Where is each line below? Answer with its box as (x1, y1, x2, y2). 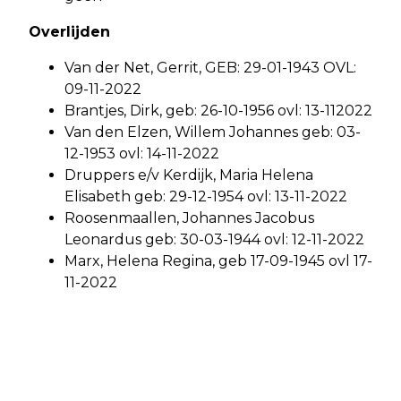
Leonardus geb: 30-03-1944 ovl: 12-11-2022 (64, 231, 364, 249)
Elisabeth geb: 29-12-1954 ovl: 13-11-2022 (64, 188, 347, 206)
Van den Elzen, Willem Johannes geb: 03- (64, 124, 361, 141)
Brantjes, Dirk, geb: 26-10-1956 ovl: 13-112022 (64, 102, 372, 120)
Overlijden (29, 23, 110, 41)
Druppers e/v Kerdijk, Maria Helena (64, 166, 313, 184)
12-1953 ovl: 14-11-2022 (64, 145, 219, 163)
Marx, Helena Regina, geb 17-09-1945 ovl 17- (64, 252, 372, 270)
